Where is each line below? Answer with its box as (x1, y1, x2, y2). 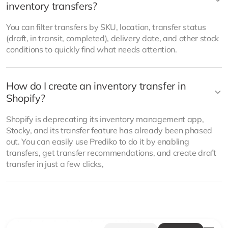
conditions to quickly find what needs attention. (6, 44, 177, 54)
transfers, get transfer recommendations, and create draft (6, 148, 216, 158)
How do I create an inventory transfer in (6, 79, 186, 92)
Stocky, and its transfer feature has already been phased (6, 125, 213, 135)
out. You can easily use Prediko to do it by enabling (6, 136, 189, 147)
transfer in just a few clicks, (6, 159, 104, 169)
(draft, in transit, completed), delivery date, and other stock (6, 33, 219, 43)
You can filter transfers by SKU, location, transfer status (6, 22, 206, 32)
